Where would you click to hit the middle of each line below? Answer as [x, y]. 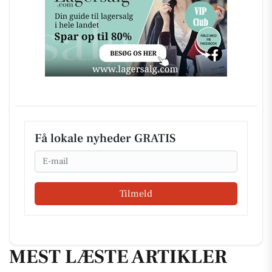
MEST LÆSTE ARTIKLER [118, 257]
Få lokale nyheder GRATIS [105, 138]
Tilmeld [136, 194]
